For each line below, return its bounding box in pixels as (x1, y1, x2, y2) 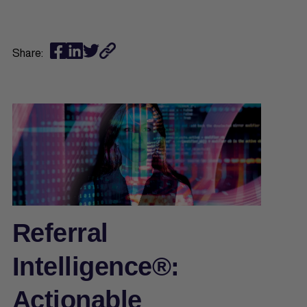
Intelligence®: (12, 251, 180, 281)
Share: (12, 44, 43, 61)
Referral (12, 218, 108, 247)
